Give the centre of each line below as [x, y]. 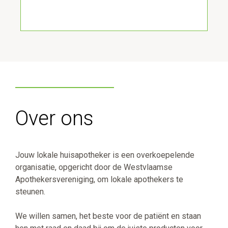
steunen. [30, 192]
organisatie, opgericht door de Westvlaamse [94, 167]
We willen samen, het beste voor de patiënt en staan [108, 216]
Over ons [54, 119]
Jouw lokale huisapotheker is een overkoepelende [105, 155]
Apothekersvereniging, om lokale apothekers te [99, 180]
